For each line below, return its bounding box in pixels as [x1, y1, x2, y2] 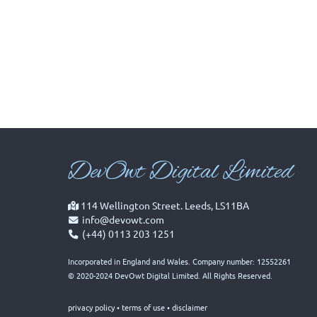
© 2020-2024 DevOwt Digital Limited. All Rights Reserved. [68, 270, 272, 282]
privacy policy [68, 301, 115, 313]
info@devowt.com [81, 213, 164, 226]
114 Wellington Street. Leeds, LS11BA [79, 199, 249, 212]
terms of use [122, 301, 165, 313]
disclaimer [172, 301, 207, 313]
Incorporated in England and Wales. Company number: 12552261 [68, 255, 291, 267]
